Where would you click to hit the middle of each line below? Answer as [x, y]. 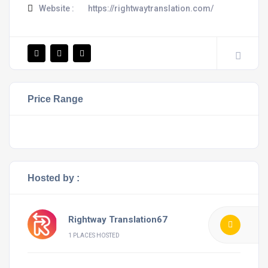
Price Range [55, 98]
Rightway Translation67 [118, 219]
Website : [56, 8]
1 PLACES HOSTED [94, 235]
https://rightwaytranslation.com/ [151, 8]
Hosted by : [54, 177]
